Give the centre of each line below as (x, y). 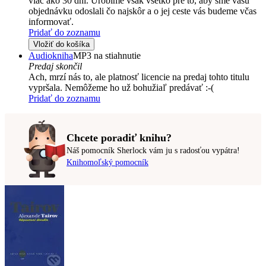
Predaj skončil (55, 66)
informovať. (51, 22)
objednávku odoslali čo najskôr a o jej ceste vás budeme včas (142, 11)
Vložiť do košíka (61, 45)
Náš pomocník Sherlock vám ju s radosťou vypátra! (153, 150)
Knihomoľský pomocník (107, 162)
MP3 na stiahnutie (107, 56)
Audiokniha (51, 56)
